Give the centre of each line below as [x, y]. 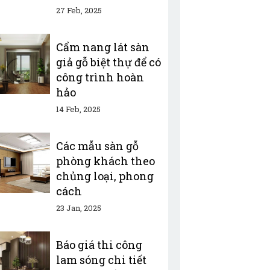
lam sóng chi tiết [101, 260]
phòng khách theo [105, 161]
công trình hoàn [100, 77]
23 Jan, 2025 [78, 208]
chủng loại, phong [105, 176]
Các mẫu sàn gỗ [97, 146]
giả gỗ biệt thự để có [108, 62]
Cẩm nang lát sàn [102, 47]
